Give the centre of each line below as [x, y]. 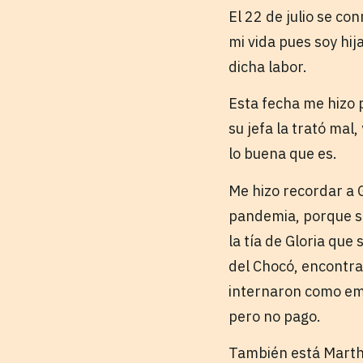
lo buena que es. [283, 154]
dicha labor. [268, 67]
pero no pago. [275, 316]
